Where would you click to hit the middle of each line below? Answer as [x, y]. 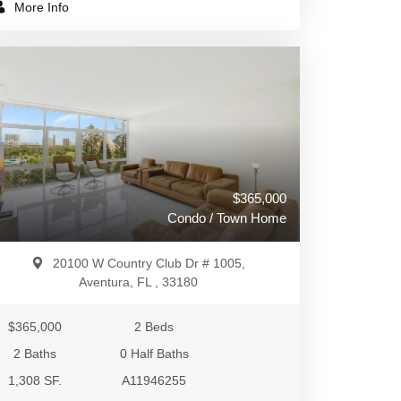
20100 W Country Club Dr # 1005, [149, 263]
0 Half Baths [154, 354]
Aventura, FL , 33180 [138, 282]
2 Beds [154, 327]
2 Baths [35, 354]
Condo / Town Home [227, 218]
